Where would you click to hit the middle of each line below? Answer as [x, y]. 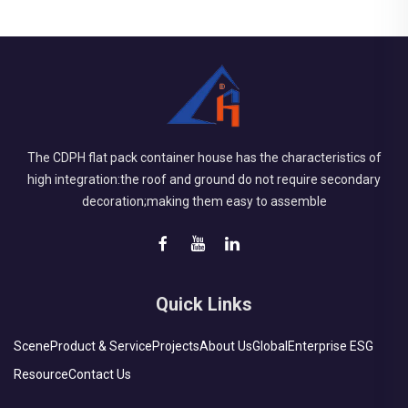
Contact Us [100, 374]
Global [270, 346]
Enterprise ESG [331, 346]
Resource [41, 374]
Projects [176, 346]
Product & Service [101, 346]
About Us [226, 346]
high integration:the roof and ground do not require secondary [204, 179]
